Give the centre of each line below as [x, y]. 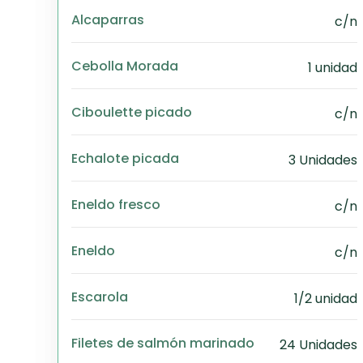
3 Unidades [323, 160]
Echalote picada [125, 158]
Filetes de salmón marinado [163, 343]
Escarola [100, 297]
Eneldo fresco [116, 204]
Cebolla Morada [125, 66]
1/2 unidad [326, 299]
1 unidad [333, 68]
